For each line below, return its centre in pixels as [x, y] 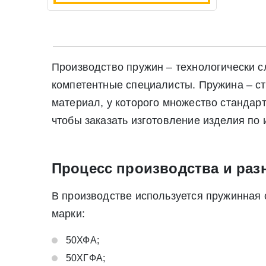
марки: [68, 213]
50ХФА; [82, 240]
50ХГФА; [85, 258]
